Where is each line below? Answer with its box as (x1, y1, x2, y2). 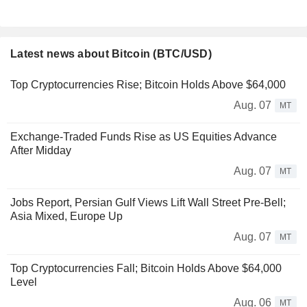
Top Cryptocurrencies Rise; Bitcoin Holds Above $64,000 (10, 79, 286, 91)
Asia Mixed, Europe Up (10, 210, 123, 223)
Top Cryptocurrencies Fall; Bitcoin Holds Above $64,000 (10, 262, 282, 275)
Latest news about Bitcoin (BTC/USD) (10, 48, 212, 60)
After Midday (10, 145, 71, 157)
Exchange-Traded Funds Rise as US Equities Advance (10, 131, 277, 143)
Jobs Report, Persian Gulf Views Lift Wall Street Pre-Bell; (10, 197, 286, 209)
